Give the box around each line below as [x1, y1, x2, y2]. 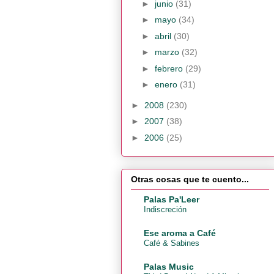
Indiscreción [144, 205, 187, 215]
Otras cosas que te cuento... [131, 174, 249, 185]
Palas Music [144, 262, 194, 272]
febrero [154, 63, 185, 73]
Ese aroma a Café [144, 228, 216, 239]
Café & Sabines [144, 239, 199, 248]
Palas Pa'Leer [144, 194, 199, 205]
